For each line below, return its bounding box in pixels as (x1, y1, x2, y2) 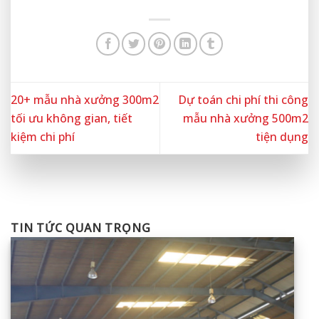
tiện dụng (256, 128, 308, 145)
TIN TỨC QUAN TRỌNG (11, 220, 151, 236)
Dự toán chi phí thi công (178, 91, 308, 108)
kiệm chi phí (11, 128, 75, 145)
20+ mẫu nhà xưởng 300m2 (11, 91, 159, 108)
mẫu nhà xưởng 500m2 (183, 110, 308, 126)
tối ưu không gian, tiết (11, 110, 132, 126)
